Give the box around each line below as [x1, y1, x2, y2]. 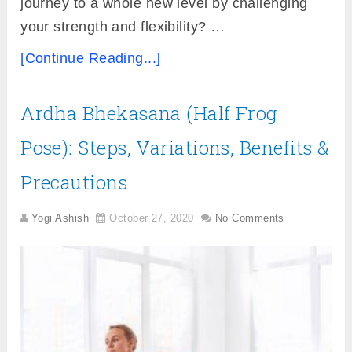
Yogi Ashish [31, 211, 89, 224]
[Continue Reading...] [20, 49, 161, 66]
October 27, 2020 [109, 211, 194, 224]
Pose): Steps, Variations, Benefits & [20, 134, 330, 160]
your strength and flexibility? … [20, 18, 225, 35]
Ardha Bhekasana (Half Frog [20, 100, 277, 126]
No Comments [214, 211, 284, 224]
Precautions [20, 169, 128, 195]
